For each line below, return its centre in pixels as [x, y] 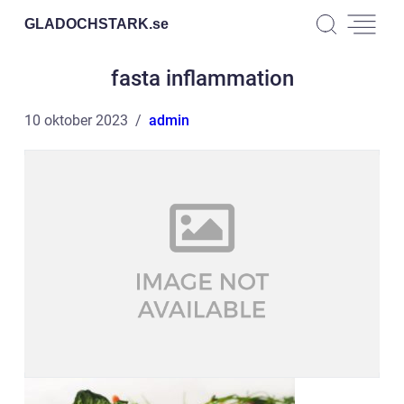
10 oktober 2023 [76, 120]
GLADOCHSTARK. [88, 23]
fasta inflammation [202, 78]
